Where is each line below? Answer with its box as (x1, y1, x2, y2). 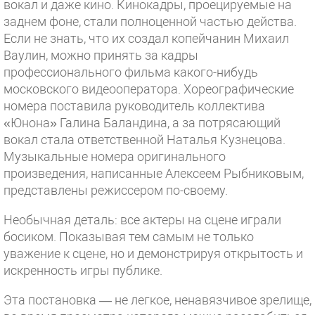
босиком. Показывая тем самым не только (4, 229, 254, 244)
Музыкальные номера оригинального (4, 149, 226, 164)
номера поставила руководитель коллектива (4, 98, 265, 113)
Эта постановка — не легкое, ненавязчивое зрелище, (4, 292, 311, 307)
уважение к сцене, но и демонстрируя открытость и (4, 246, 303, 261)
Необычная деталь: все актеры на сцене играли (4, 212, 281, 227)
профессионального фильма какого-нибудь (4, 65, 258, 79)
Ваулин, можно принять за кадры (4, 48, 198, 63)
